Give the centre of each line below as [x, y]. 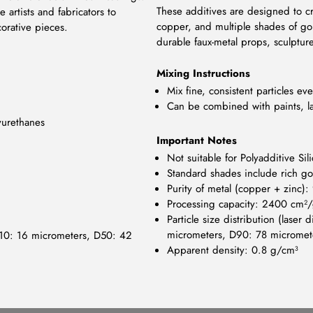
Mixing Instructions [203, 73]
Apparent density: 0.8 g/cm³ [233, 250]
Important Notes [197, 140]
